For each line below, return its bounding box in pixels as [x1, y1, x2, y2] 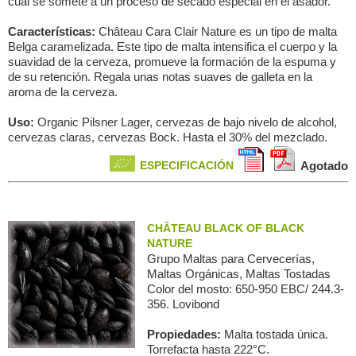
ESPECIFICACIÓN [140, 159, 234, 172]
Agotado [300, 159, 348, 172]
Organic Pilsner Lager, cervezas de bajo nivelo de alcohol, [37, 115, 337, 129]
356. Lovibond [147, 297, 219, 311]
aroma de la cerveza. [8, 85, 118, 99]
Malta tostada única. [224, 327, 328, 341]
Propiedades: [147, 327, 224, 341]
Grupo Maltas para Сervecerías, [147, 252, 315, 265]
